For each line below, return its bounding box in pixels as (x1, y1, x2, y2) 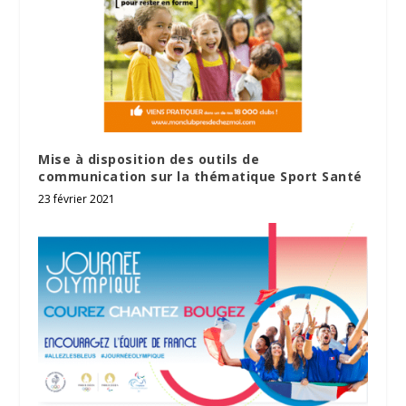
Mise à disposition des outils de (38, 150, 260, 168)
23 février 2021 (38, 190, 116, 207)
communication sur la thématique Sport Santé (38, 167, 362, 185)
